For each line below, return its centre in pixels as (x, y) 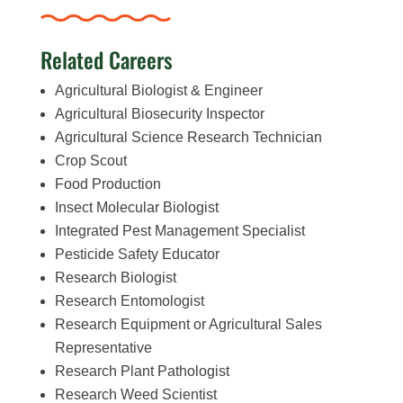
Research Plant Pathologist (142, 371)
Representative (103, 347)
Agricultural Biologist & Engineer (158, 90)
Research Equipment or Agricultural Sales (188, 324)
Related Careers (106, 59)
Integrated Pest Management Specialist (179, 230)
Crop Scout (90, 160)
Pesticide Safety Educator (137, 254)
